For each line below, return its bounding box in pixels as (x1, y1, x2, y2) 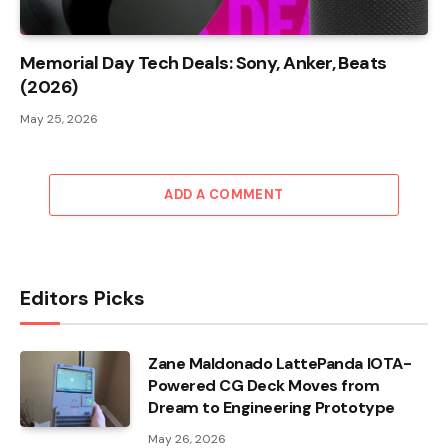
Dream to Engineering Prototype (148, 397, 395, 419)
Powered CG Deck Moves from (148, 375, 380, 397)
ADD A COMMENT (164, 186, 284, 204)
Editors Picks (20, 285, 145, 312)
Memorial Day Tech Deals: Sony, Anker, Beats (20, 51, 387, 76)
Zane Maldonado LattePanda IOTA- (148, 353, 412, 375)
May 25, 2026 (20, 111, 98, 128)
